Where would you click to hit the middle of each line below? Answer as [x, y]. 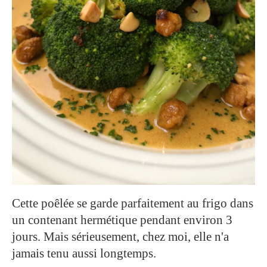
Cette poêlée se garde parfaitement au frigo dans [133, 204]
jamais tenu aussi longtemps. [84, 254]
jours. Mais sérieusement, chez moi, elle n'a [120, 237]
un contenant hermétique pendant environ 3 [122, 220]
